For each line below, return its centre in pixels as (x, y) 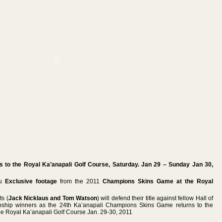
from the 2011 (80, 181)
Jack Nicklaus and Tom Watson (53, 198)
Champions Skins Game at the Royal (158, 181)
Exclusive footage (31, 181)
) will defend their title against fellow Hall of (155, 198)
